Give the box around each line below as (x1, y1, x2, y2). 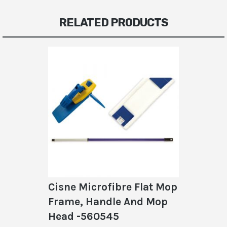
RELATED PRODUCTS (59, 15, 168, 29)
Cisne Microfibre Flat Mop (48, 180, 177, 193)
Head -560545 (48, 210, 119, 222)
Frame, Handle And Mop (48, 195, 168, 208)
